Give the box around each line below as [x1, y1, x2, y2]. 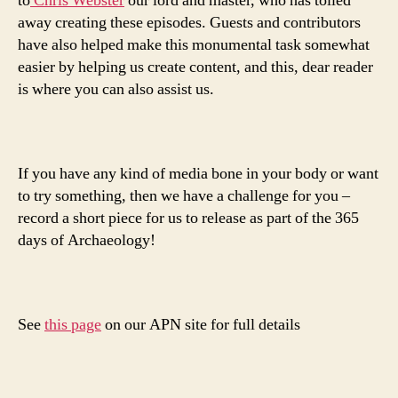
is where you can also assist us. [18, 79, 214, 99]
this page [44, 314, 101, 335]
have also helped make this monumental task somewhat [18, 35, 370, 55]
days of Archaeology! [18, 230, 155, 251]
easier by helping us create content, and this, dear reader [18, 57, 373, 77]
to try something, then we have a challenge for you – [18, 186, 350, 206]
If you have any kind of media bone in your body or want [18, 163, 378, 184]
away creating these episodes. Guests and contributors [18, 12, 361, 33]
